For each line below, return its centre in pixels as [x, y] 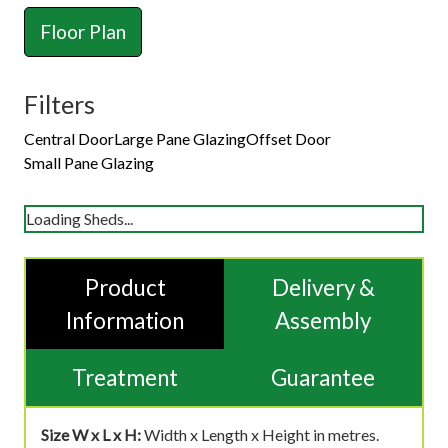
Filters [59, 103]
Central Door [69, 138]
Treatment [125, 377]
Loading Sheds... [79, 218]
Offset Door [288, 138]
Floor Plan [83, 31]
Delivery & [323, 287]
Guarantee [323, 377]
